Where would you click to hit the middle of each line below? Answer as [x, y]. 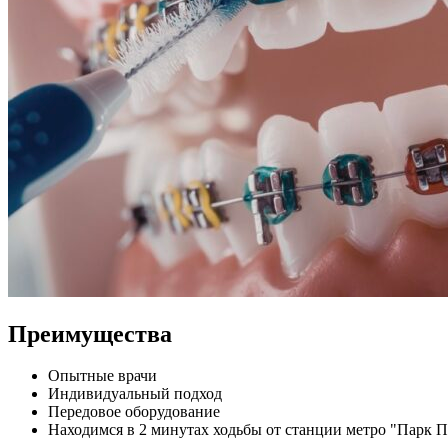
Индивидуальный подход [135, 394]
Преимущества [90, 333]
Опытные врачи [102, 376]
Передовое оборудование [134, 412]
